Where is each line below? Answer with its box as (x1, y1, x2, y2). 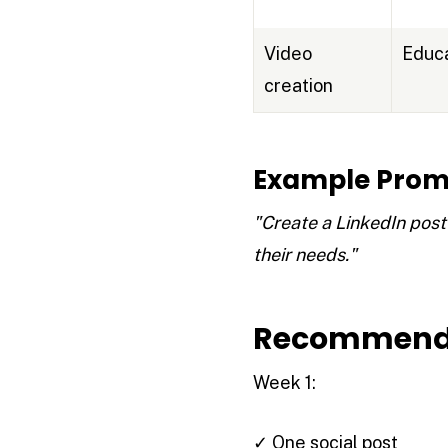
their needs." (252, 244, 357, 266)
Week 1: (252, 372, 316, 394)
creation (263, 75, 333, 97)
